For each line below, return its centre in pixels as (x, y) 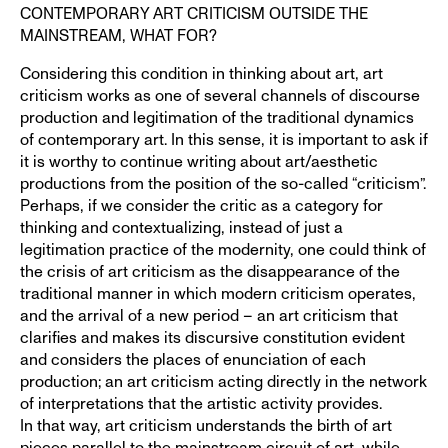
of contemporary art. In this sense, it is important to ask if (224, 139)
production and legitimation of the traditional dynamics (217, 117)
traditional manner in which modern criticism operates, (218, 293)
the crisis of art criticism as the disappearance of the (210, 271)
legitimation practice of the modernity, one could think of (223, 249)
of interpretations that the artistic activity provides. (201, 403)
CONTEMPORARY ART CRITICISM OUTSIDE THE (194, 13)
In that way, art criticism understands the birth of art (206, 425)
